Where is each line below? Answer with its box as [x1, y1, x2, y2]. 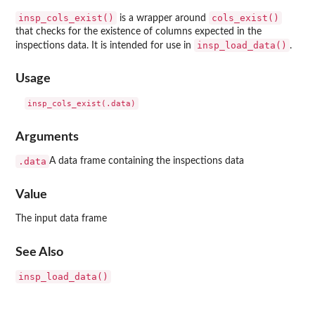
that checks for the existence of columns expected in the [15, 27, 262, 37]
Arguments [15, 130, 79, 143]
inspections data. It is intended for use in [15, 41, 194, 51]
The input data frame [15, 214, 107, 224]
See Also [15, 245, 63, 258]
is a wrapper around [117, 13, 209, 23]
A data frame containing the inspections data [49, 155, 244, 166]
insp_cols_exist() [18, 13, 114, 23]
